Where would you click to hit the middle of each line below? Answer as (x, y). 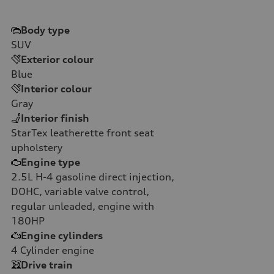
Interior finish (55, 118)
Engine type (50, 162)
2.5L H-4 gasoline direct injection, (93, 176)
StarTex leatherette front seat (83, 132)
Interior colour (56, 88)
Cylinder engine (56, 250)
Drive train (47, 265)
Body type (45, 30)
